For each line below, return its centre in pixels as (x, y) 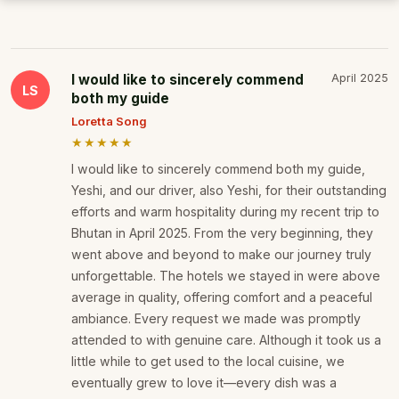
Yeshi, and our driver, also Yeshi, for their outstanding (229, 191)
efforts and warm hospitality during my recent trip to (225, 212)
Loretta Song (109, 122)
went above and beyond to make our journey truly (221, 255)
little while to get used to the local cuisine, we (208, 362)
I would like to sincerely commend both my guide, (218, 169)
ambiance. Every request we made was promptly (216, 319)
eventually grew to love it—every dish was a (204, 383)
